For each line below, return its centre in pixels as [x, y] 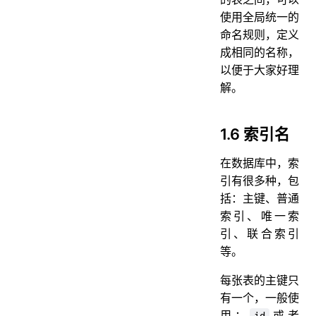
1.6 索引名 [255, 134]
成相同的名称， [260, 52]
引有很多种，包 [260, 180]
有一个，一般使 [260, 297]
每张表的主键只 [260, 280]
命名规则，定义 [260, 34]
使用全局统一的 [260, 17]
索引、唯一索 [260, 215]
